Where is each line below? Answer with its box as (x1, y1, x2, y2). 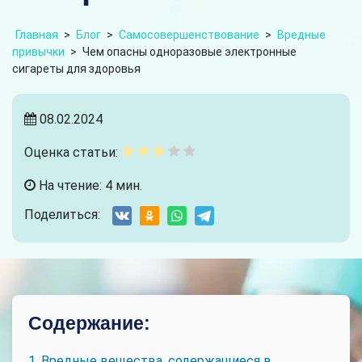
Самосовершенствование (119, 28, 259, 41)
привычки (12, 45, 65, 58)
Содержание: (28, 313, 150, 334)
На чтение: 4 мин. (36, 178, 142, 193)
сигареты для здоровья (12, 62, 141, 75)
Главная (15, 28, 58, 41)
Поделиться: (24, 207, 100, 222)
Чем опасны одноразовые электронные (82, 45, 297, 58)
